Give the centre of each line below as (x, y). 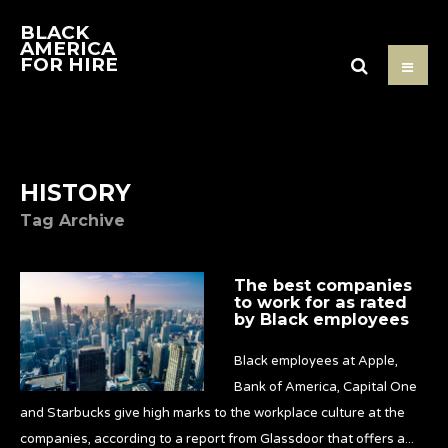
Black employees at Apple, (315, 361)
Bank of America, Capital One (325, 387)
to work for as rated (320, 302)
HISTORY (75, 192)
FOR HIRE (69, 64)
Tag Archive (72, 220)
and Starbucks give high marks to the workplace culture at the (212, 413)
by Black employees (321, 319)
